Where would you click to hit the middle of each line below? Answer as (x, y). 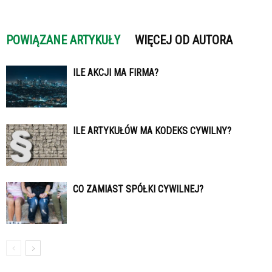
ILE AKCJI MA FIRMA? (116, 73)
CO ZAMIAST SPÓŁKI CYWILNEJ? (138, 189)
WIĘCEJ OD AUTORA (184, 40)
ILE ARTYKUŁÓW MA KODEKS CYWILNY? (152, 131)
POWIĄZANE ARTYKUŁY (63, 40)
